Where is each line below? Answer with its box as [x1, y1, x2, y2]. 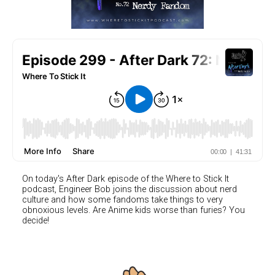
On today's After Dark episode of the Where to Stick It [22, 173, 229, 184]
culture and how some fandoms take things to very [22, 194, 223, 205]
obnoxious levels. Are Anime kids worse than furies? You [22, 204, 245, 215]
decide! [22, 215, 49, 226]
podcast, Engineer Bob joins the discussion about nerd [22, 184, 237, 195]
